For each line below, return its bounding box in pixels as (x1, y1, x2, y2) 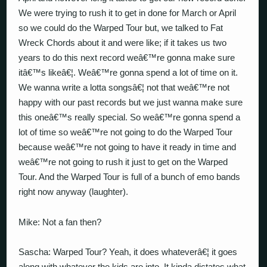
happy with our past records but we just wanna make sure (18, 97, 243, 107)
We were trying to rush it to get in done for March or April (18, 8, 237, 18)
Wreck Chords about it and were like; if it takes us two (18, 38, 227, 48)
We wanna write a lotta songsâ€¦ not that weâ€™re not (18, 82, 230, 92)
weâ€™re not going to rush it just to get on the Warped (18, 157, 228, 167)
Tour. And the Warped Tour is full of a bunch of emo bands (18, 172, 241, 182)
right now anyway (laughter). (18, 187, 129, 197)
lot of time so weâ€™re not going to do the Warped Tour (18, 127, 233, 137)
